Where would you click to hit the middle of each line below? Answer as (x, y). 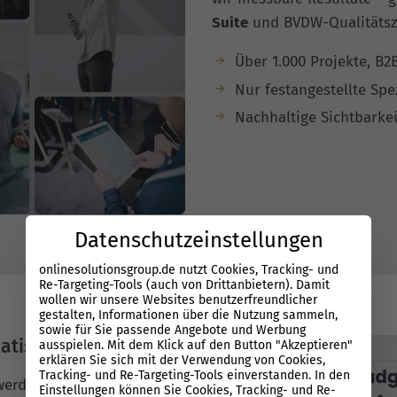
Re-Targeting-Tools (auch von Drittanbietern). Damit (185, 284)
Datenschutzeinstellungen (198, 240)
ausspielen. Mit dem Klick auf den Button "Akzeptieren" (196, 345)
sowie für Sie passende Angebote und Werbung (172, 330)
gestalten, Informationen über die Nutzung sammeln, (188, 315)
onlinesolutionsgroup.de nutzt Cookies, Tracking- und (189, 269)
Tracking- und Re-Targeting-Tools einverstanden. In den (195, 375)
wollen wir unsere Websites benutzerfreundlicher (178, 300)
